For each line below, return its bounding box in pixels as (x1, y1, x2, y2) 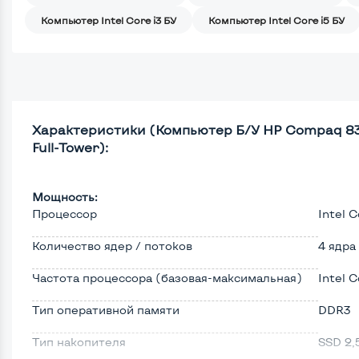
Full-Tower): (32, 139, 108, 155)
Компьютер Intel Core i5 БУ (208, 14, 345, 26)
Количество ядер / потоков (32, 239, 192, 253)
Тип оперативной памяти (32, 303, 179, 317)
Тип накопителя (32, 335, 126, 349)
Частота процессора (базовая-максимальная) (32, 271, 302, 285)
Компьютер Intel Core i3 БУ (41, 14, 176, 26)
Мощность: (32, 190, 98, 204)
